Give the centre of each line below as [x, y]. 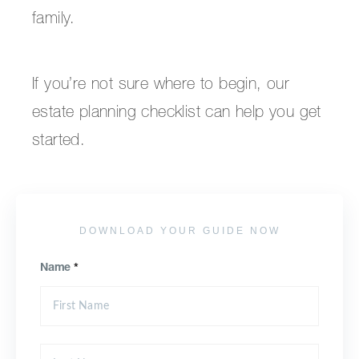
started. [59, 142]
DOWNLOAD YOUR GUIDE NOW [179, 231]
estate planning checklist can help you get [177, 114]
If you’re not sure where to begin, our [161, 86]
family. [54, 20]
